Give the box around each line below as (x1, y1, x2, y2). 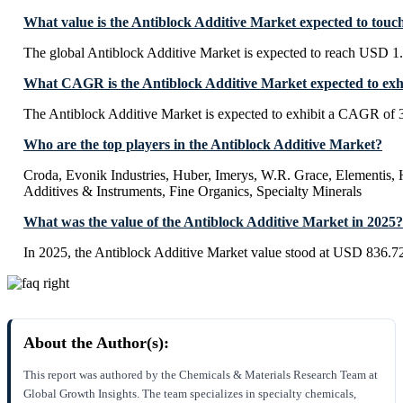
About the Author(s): (23, 334, 169, 353)
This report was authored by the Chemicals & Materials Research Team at (23, 368, 378, 382)
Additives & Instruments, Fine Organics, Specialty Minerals (23, 184, 362, 200)
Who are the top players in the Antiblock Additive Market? (23, 137, 382, 153)
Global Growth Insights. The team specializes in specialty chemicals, (23, 387, 356, 401)
